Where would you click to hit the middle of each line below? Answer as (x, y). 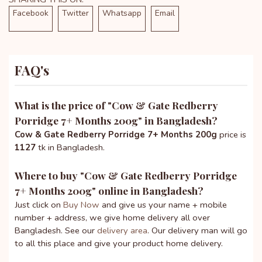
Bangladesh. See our (56, 230)
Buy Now (81, 204)
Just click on (39, 204)
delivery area (122, 230)
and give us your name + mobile (163, 204)
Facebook (31, 13)
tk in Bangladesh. (70, 147)
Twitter (75, 13)
